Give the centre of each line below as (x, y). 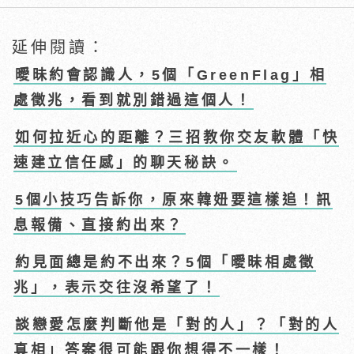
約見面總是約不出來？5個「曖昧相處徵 (166, 263)
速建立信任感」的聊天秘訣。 (124, 163)
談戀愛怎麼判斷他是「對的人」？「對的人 (177, 325)
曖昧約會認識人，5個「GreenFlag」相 (171, 75)
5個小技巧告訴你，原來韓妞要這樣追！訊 (174, 200)
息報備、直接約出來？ (99, 226)
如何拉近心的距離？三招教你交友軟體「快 (177, 138)
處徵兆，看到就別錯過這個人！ (133, 101)
